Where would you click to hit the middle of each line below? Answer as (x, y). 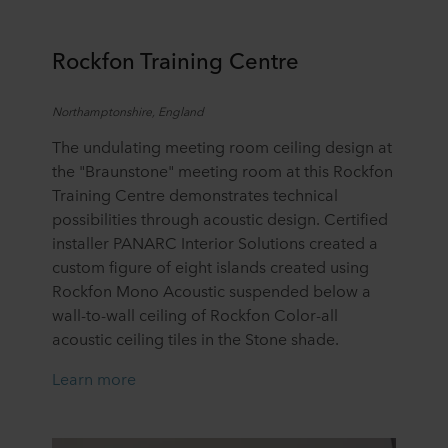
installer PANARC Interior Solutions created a (215, 241)
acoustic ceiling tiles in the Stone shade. (197, 337)
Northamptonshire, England (128, 110)
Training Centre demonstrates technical (195, 193)
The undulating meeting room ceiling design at (222, 145)
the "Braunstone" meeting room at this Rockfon (222, 169)
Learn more (94, 377)
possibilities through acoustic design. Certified (220, 217)
